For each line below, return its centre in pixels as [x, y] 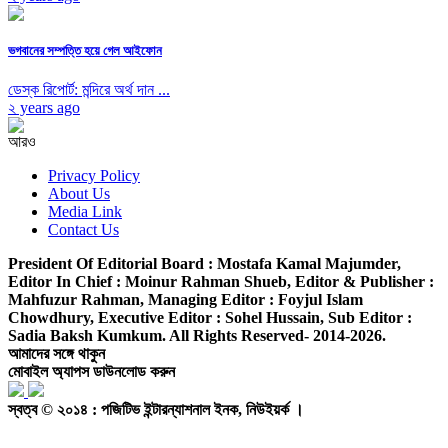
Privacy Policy [94, 176]
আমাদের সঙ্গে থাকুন [56, 354]
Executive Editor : [161, 318]
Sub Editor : [370, 318]
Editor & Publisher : [364, 282]
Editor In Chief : [66, 282]
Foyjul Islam [320, 300]
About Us [79, 194]
